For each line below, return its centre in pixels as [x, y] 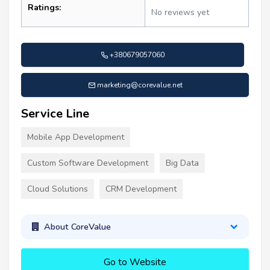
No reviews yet [180, 12]
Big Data [182, 163]
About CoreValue [77, 227]
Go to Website [135, 262]
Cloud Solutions [58, 189]
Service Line [55, 113]
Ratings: [44, 7]
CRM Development [141, 189]
